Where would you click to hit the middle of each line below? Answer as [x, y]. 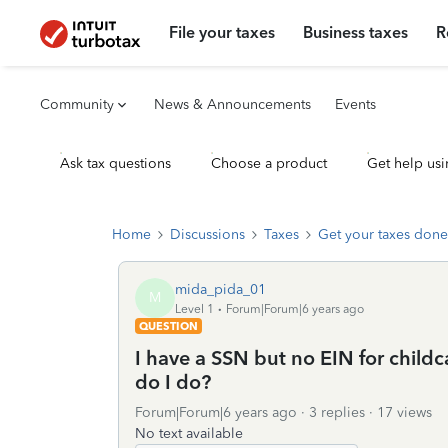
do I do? [173, 382]
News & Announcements [232, 104]
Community [77, 104]
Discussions [207, 234]
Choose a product [269, 163]
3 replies [337, 412]
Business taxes [356, 32]
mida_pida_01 [220, 289]
